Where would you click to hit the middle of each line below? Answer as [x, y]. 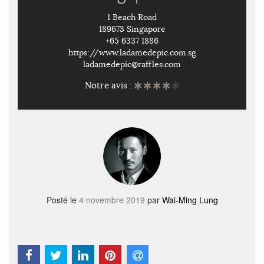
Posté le [62, 200]
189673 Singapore [132, 29]
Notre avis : [110, 85]
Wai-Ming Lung [190, 200]
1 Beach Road [132, 17]
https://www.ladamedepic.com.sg [132, 52]
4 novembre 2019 [112, 200]
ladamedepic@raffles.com [132, 64]
